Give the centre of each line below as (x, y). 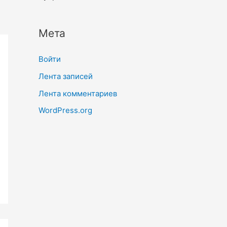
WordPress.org (65, 110)
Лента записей (66, 76)
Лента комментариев (78, 93)
